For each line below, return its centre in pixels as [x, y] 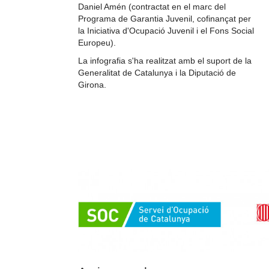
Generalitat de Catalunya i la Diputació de [157, 72]
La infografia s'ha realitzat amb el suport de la [165, 60]
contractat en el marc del [179, 6]
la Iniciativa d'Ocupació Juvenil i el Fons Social [166, 30]
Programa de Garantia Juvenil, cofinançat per [165, 18]
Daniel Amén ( [105, 6]
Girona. [92, 84]
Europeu [94, 42]
